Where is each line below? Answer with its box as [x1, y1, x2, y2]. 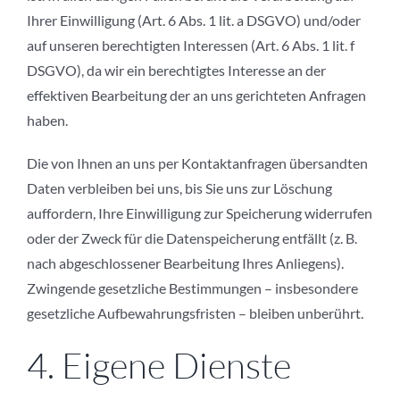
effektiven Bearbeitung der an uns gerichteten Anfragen [27, 87, 366, 104]
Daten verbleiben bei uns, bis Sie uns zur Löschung [27, 179, 332, 197]
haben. [27, 112, 68, 129]
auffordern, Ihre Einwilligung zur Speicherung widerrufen [27, 204, 372, 222]
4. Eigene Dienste [27, 343, 291, 387]
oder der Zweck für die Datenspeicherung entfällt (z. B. [27, 229, 357, 247]
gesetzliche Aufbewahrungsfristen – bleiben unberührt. [27, 304, 363, 322]
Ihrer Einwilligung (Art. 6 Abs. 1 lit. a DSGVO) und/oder [27, 12, 361, 29]
